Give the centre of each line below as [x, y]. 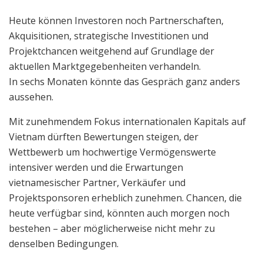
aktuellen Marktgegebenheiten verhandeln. [105, 66]
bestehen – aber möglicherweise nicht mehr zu [112, 228]
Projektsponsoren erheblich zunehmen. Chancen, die [125, 198]
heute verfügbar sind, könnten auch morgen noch [119, 213]
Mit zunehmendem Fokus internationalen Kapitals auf [127, 121]
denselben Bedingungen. [64, 243]
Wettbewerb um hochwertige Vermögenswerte [112, 152]
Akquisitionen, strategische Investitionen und [109, 36]
